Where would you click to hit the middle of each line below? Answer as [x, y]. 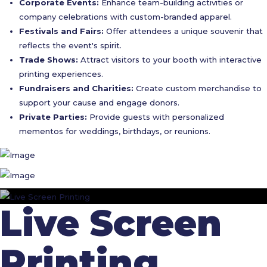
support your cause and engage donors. [99, 103]
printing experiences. [61, 74]
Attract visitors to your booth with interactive [170, 60]
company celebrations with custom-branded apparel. [125, 17]
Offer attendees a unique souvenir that [183, 31]
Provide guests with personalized [156, 117]
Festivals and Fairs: [61, 31]
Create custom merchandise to [198, 88]
